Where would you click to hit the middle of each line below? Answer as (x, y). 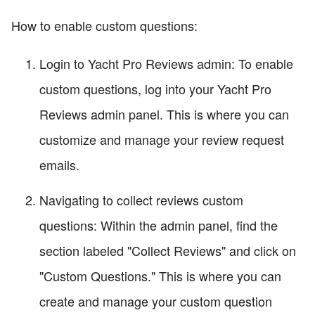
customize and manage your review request (162, 139)
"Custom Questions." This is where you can (160, 275)
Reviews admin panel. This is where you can (164, 114)
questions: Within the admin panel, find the (159, 225)
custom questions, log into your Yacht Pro (155, 88)
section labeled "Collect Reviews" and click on (168, 250)
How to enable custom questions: (104, 25)
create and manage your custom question (156, 301)
